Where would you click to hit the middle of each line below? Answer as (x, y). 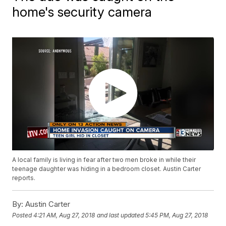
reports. (24, 178)
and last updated (121, 215)
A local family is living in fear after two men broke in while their (104, 160)
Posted (23, 215)
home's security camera (82, 12)
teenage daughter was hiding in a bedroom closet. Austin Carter (107, 169)
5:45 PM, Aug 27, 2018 (177, 215)
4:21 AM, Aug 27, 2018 (64, 215)
